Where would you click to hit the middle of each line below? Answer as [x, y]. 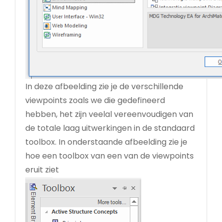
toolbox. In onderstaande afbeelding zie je [106, 142]
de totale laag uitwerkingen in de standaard [110, 128]
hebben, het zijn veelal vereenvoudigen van [109, 114]
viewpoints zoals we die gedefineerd [95, 100]
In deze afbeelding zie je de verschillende [104, 86]
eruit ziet [42, 169]
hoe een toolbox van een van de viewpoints [110, 156]
